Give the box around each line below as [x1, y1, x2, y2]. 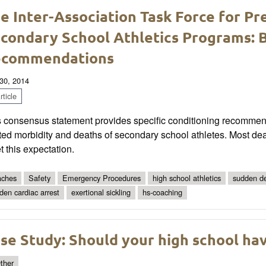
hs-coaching [142, 186, 182, 198]
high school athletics [153, 172, 221, 183]
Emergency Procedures [62, 172, 141, 183]
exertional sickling [71, 186, 131, 198]
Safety [28, 172, 50, 183]
